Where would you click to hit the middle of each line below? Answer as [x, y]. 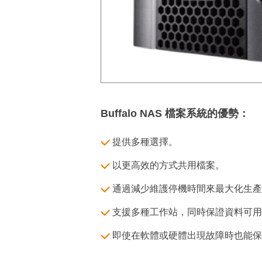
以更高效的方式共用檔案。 [168, 165]
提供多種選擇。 [145, 142]
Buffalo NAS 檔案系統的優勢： [175, 113]
